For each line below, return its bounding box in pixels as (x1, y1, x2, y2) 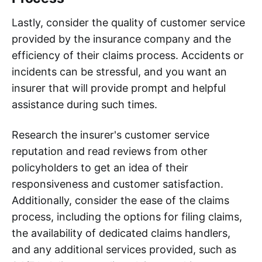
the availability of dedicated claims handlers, (12, 226, 230, 239)
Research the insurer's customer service (12, 128, 209, 141)
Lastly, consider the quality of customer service (12, 16, 245, 29)
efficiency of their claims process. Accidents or (12, 49, 244, 61)
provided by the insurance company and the (12, 32, 231, 45)
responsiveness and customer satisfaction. (12, 177, 223, 190)
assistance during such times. (12, 98, 157, 111)
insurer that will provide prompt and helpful (12, 81, 226, 94)
